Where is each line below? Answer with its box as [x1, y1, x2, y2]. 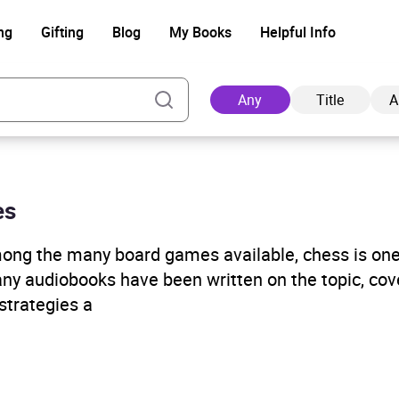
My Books [168, 22, 232, 42]
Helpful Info [259, 22, 336, 42]
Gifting [40, 22, 84, 42]
